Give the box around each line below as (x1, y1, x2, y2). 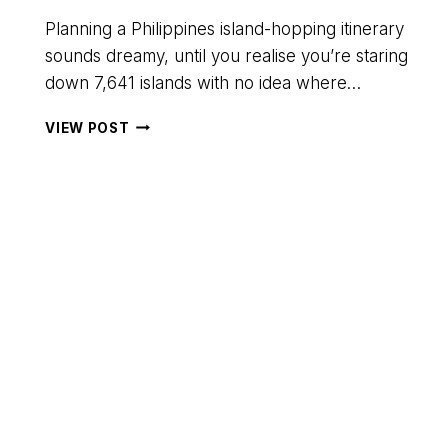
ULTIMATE (128, 135, 204, 152)
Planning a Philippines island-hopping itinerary (45, 18, 405, 39)
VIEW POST (45, 119, 130, 136)
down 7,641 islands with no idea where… (45, 72, 362, 93)
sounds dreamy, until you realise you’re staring (45, 45, 409, 66)
